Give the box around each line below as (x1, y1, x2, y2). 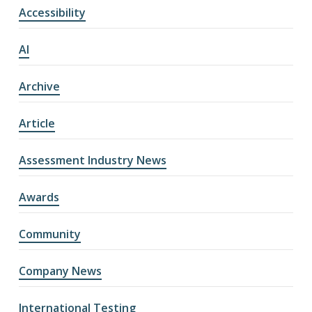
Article (18, 116, 55, 132)
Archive (18, 79, 60, 95)
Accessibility (18, 5, 86, 21)
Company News (18, 263, 102, 279)
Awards (18, 189, 59, 205)
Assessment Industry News (18, 153, 166, 169)
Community (18, 226, 81, 242)
